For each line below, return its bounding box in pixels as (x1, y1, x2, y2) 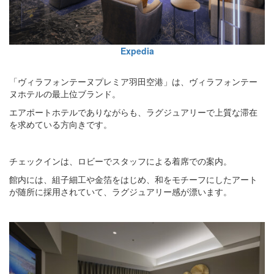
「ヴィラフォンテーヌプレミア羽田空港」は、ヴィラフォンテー (9, 75, 257, 87)
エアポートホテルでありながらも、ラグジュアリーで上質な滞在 (9, 105, 257, 118)
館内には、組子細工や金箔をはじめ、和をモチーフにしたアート (9, 172, 257, 185)
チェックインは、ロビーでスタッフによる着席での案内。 (9, 154, 232, 167)
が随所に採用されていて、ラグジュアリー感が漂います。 (9, 185, 232, 198)
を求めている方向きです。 (9, 117, 112, 130)
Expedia (120, 44, 154, 57)
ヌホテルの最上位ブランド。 (9, 87, 120, 100)
